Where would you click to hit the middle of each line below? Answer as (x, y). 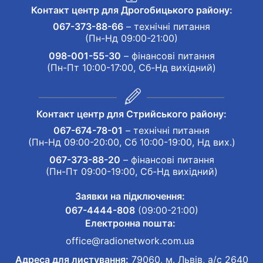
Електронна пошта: (130, 223)
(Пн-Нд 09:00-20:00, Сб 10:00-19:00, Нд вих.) (131, 142)
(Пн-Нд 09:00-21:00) (131, 38)
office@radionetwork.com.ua (130, 240)
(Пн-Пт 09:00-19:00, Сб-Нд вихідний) (131, 171)
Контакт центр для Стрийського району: (131, 114)
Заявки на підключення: (130, 196)
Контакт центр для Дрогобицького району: (131, 10)
